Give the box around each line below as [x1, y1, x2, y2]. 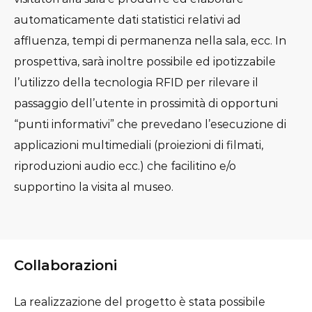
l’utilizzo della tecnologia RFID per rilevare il [14, 75, 258, 89]
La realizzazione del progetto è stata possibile [14, 295, 265, 309]
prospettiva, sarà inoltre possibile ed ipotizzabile [14, 54, 276, 68]
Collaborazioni [14, 257, 117, 274]
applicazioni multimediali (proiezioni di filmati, [14, 138, 263, 152]
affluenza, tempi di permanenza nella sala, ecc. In [14, 33, 286, 47]
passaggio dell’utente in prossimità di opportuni [14, 96, 278, 110]
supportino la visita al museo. [14, 180, 173, 194]
